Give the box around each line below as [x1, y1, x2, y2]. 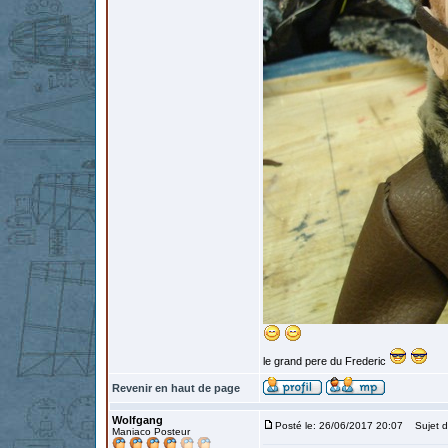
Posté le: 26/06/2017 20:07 [275, 420, 403, 431]
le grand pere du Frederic [263, 355, 389, 367]
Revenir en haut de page [112, 382, 240, 394]
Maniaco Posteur [112, 426, 190, 437]
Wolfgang [112, 414, 163, 426]
